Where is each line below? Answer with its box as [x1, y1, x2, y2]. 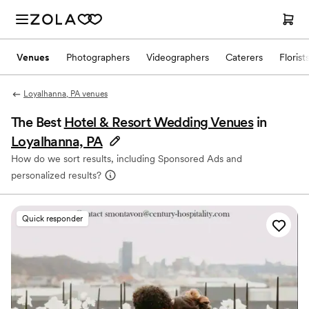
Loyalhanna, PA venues [23, 89, 108, 99]
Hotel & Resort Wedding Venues [63, 114, 254, 130]
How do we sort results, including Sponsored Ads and [11, 153, 242, 164]
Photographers [66, 51, 130, 63]
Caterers [226, 51, 263, 63]
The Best [11, 114, 64, 130]
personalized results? [11, 170, 101, 181]
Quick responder [22, 214, 83, 223]
